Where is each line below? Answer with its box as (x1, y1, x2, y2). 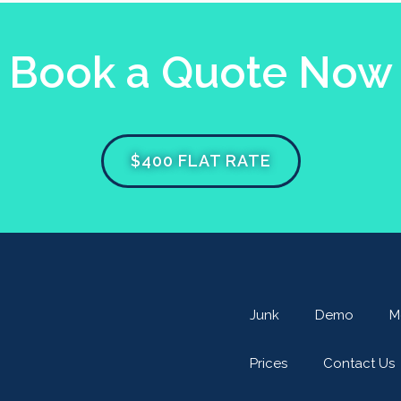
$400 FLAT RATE (130, 150, 271, 170)
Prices (250, 354, 287, 371)
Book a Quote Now (8, 47, 393, 98)
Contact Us (323, 354, 395, 371)
